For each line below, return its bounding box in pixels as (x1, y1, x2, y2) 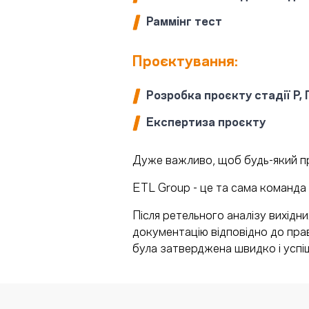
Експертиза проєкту (146, 114, 266, 129)
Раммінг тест (146, 13, 222, 28)
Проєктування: (132, 50, 238, 70)
